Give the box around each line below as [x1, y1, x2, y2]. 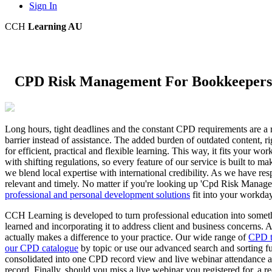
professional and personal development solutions [5, 189, 190, 200]
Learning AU [28, 21, 83, 32]
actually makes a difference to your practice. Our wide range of [5, 231, 248, 242]
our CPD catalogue [5, 242, 78, 253]
